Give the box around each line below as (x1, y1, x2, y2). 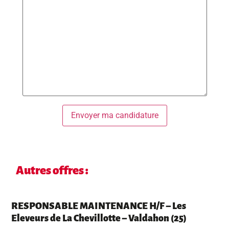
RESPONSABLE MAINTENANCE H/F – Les (11, 201, 187, 212)
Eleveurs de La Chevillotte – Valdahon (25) (11, 213, 187, 224)
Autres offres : (16, 164, 89, 177)
